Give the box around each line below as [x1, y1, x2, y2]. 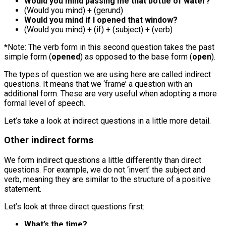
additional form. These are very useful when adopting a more [4, 88, 217, 98]
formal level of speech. [4, 98, 85, 108]
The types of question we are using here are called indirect [4, 69, 211, 79]
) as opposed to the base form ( [80, 51, 192, 62]
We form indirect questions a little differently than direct [4, 155, 201, 165]
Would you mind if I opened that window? [24, 15, 178, 25]
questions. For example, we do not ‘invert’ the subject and [4, 164, 205, 175]
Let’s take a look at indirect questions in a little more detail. [4, 116, 211, 126]
